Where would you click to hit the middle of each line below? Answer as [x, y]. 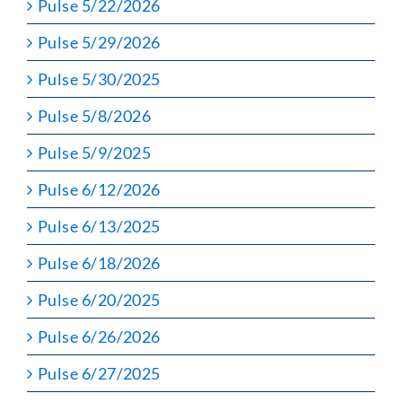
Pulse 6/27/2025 [99, 373]
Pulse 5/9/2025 [95, 152]
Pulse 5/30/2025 [99, 79]
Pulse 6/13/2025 [99, 226]
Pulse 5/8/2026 [95, 115]
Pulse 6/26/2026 [99, 336]
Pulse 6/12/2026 [99, 189]
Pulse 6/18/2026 [99, 262]
